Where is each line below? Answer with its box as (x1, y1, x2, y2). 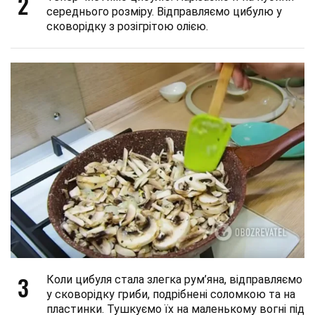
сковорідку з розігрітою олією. (46, 19, 208, 33)
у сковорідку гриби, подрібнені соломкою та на (46, 288, 295, 302)
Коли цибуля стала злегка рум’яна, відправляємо (46, 273, 302, 287)
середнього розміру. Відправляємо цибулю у (46, 4, 282, 18)
